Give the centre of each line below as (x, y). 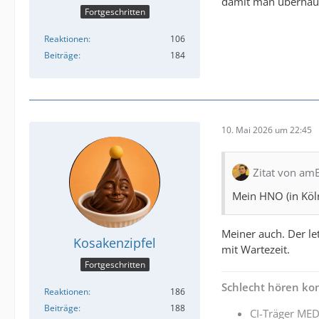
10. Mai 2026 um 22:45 (267, 130)
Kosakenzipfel (115, 243)
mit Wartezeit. (256, 250)
